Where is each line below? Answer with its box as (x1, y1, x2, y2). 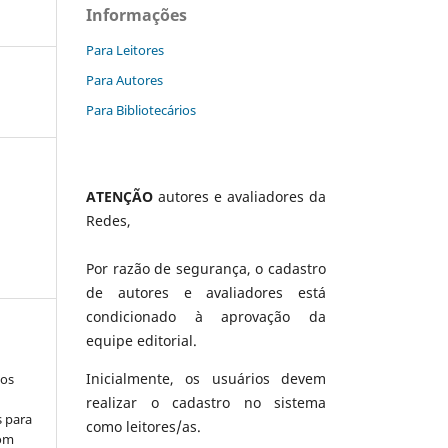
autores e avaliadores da (153, 186, 326, 206)
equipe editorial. (86, 330, 197, 350)
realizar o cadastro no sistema (86, 392, 326, 412)
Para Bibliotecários (86, 100, 196, 119)
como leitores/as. (86, 416, 201, 436)
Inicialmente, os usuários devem (86, 368, 326, 388)
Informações (86, 4, 187, 27)
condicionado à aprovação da (86, 306, 326, 326)
